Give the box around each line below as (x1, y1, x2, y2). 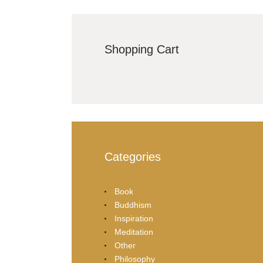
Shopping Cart (104, 42, 179, 56)
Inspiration (114, 213, 153, 223)
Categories (104, 150, 161, 164)
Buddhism (114, 200, 151, 210)
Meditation (114, 227, 153, 237)
